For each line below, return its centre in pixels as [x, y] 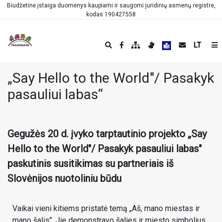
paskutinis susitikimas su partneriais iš [90, 164]
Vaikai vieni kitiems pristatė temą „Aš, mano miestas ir [106, 208]
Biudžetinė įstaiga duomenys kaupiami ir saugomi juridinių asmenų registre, [111, 5]
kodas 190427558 [111, 14]
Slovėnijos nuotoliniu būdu [64, 178]
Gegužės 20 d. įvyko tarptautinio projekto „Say [107, 134]
